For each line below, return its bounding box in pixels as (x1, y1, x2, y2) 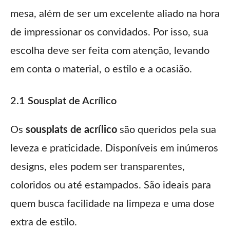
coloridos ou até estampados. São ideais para (10, 180, 211, 190)
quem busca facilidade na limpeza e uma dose (10, 198, 215, 209)
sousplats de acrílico (26, 124, 117, 135)
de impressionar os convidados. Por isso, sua (10, 27, 208, 37)
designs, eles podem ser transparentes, (10, 161, 185, 172)
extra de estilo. (10, 217, 77, 227)
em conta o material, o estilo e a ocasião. (10, 64, 192, 74)
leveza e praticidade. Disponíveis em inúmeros (10, 143, 218, 154)
